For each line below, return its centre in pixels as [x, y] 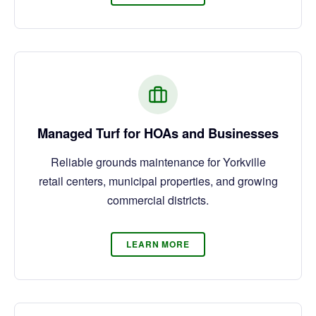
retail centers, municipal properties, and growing [158, 181]
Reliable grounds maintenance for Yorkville [158, 162]
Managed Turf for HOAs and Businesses [158, 133]
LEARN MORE [158, 244]
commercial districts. [158, 200]
